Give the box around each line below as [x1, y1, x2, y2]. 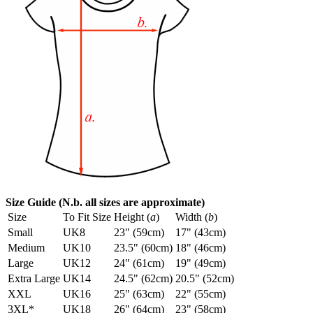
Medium [8, 241, 45, 254]
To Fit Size [63, 210, 111, 223]
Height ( [114, 210, 150, 223]
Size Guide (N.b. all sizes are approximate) [6, 196, 205, 208]
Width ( [175, 210, 208, 223]
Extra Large [8, 272, 60, 284]
